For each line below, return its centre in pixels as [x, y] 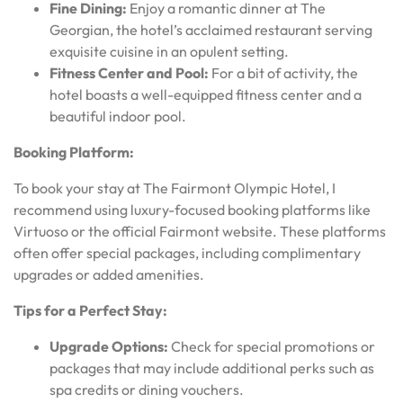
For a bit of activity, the [283, 72]
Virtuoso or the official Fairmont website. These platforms [200, 231]
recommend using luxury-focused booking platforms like [192, 209]
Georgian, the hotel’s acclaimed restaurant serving [211, 29]
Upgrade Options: [109, 346]
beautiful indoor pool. [118, 116]
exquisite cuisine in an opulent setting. [169, 51]
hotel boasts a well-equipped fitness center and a [206, 94]
